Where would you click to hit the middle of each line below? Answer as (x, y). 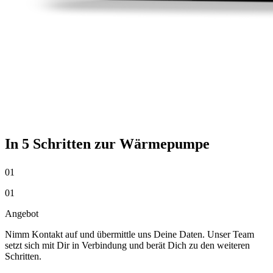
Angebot (22, 214)
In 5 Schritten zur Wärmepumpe (107, 144)
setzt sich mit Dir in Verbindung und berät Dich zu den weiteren (127, 245)
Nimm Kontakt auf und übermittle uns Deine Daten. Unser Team (129, 234)
